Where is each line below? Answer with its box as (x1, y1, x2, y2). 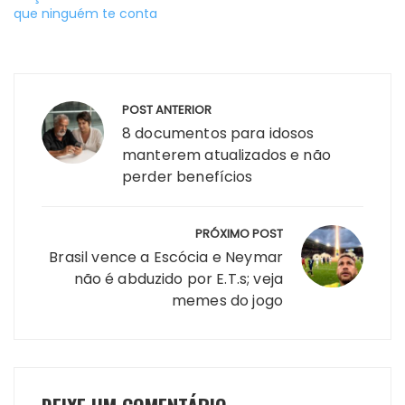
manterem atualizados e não (122, 144, 331, 165)
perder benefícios (122, 165, 253, 187)
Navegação (13, 71, 152, 102)
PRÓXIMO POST (195, 224, 283, 242)
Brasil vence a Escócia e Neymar (49, 246, 283, 268)
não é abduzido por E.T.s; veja (73, 268, 283, 289)
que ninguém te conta (14, 4, 157, 23)
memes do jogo (172, 289, 283, 311)
